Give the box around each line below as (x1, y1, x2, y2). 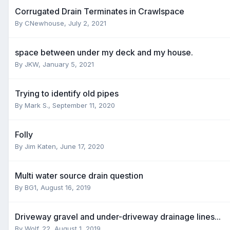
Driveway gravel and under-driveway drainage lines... (15, 211, 221, 222)
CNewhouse (25, 18, 64, 27)
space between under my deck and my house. (15, 47, 193, 57)
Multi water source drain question (15, 170, 143, 181)
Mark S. (25, 101, 48, 109)
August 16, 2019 (41, 183, 91, 191)
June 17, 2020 (60, 142, 104, 150)
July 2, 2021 (68, 18, 106, 27)
